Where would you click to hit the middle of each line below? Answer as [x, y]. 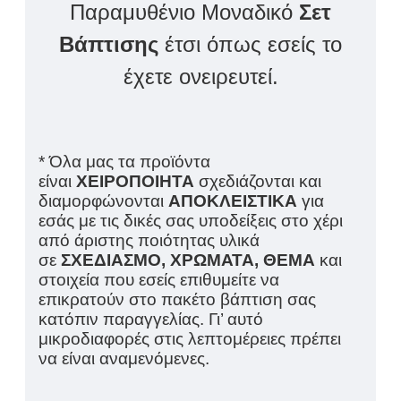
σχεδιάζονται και [258, 182]
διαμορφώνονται [103, 201]
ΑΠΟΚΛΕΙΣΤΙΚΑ [233, 201]
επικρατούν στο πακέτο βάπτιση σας [177, 300]
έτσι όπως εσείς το [250, 45]
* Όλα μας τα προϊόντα [124, 162]
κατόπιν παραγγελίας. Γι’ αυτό [151, 320]
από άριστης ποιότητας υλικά [149, 241]
